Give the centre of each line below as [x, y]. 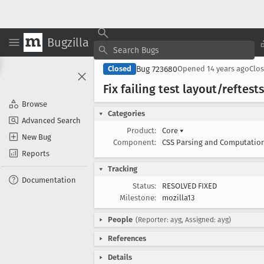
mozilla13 [178, 198]
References [127, 238]
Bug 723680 [157, 69]
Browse [34, 104]
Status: [144, 186]
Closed [120, 69]
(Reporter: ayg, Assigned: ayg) [183, 220]
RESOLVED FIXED [189, 186]
